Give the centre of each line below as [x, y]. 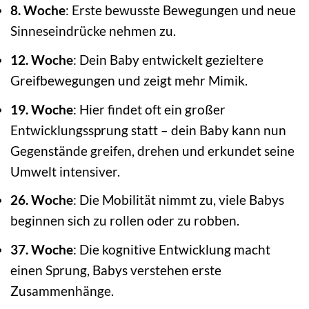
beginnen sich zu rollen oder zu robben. [125, 221]
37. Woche [42, 249]
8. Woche [38, 10]
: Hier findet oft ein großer [149, 109]
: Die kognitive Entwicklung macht [172, 249]
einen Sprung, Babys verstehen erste [116, 270]
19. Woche [42, 109]
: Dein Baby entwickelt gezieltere [168, 60]
